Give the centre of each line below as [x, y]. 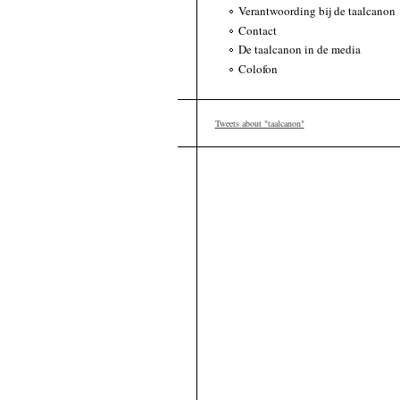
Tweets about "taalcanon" [259, 124]
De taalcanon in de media [299, 50]
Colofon [258, 69]
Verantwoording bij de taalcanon [317, 10]
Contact [257, 30]
